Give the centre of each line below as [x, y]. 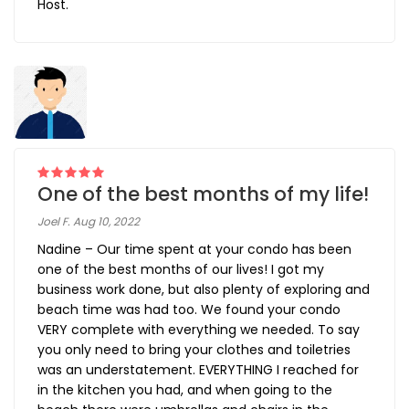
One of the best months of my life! [203, 194]
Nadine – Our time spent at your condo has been [194, 250]
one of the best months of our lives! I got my [181, 270]
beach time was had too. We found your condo [189, 310]
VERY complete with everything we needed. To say [199, 330]
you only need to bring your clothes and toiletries [194, 350]
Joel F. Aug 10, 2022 [89, 222]
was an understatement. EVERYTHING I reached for [198, 370]
